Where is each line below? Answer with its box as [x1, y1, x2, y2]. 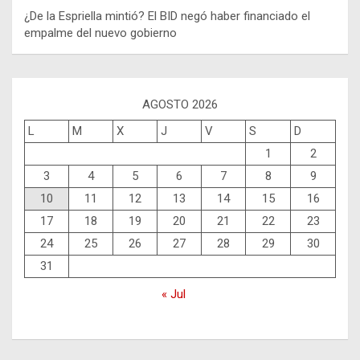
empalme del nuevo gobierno [24, 26, 177, 41]
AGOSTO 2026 [142, 97, 218, 112]
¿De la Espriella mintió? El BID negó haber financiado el [24, 9, 310, 24]
